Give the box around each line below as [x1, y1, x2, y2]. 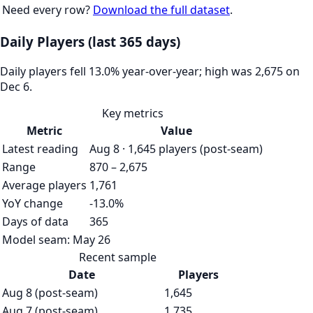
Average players [2, 177, 87, 193]
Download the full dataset [93, 2, 230, 18]
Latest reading [2, 140, 78, 156]
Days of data [2, 213, 68, 229]
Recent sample [78, 249, 156, 265]
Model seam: [2, 231, 73, 247]
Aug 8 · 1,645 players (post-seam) [89, 140, 263, 156]
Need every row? [2, 2, 90, 18]
